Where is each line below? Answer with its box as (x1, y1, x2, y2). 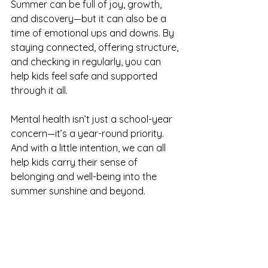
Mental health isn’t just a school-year (11, 113, 175, 125)
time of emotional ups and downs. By (11, 27, 176, 39)
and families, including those (11, 242, 137, 254)
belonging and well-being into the (11, 170, 159, 182)
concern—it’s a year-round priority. (11, 127, 166, 139)
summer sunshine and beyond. (11, 185, 145, 197)
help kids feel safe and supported (11, 70, 160, 82)
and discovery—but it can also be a (11, 13, 169, 25)
